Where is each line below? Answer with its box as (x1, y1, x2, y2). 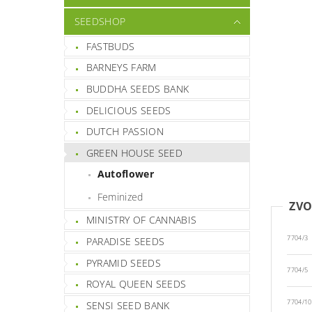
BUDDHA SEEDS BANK (86, 81, 189, 95)
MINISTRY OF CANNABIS (86, 213, 197, 227)
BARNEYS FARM (86, 61, 157, 75)
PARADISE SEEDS (86, 234, 165, 248)
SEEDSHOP (74, 15, 126, 28)
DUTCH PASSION (86, 125, 164, 139)
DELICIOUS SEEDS (86, 103, 171, 117)
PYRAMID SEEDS (86, 256, 161, 270)
